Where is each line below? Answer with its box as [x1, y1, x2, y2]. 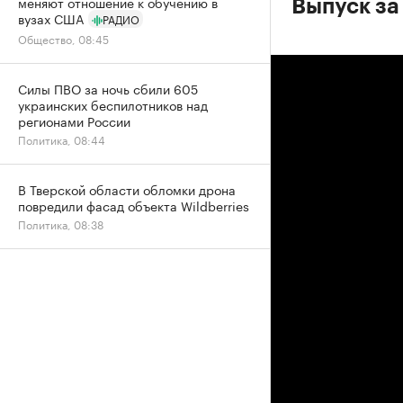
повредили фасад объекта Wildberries [18, 195, 249, 215]
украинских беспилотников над [18, 94, 208, 114]
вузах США [18, 8, 84, 28]
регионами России [18, 111, 130, 130]
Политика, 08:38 [18, 215, 103, 232]
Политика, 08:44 [18, 130, 105, 148]
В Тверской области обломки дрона [18, 179, 236, 199]
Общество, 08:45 [18, 30, 109, 47]
